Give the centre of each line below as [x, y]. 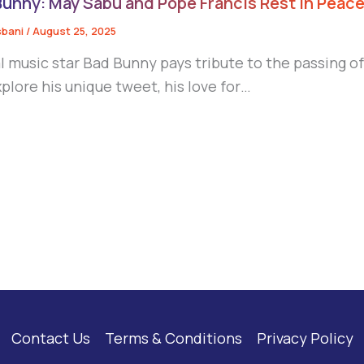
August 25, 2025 [74, 31]
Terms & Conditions [173, 338]
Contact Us [50, 338]
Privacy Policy [305, 338]
